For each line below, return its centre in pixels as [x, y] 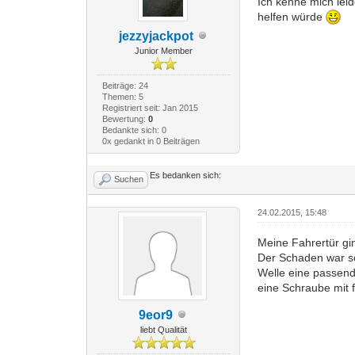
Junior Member [164, 50]
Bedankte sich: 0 [134, 130]
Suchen [129, 179]
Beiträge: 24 [125, 85]
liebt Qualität [164, 329]
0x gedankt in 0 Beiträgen [151, 141]
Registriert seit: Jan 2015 [150, 107]
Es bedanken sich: [186, 175]
